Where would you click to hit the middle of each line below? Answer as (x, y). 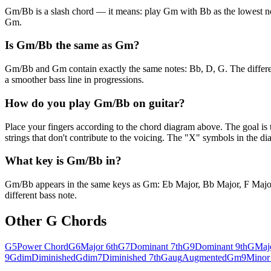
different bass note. (41, 195)
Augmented (204, 257)
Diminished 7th (132, 257)
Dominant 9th (221, 246)
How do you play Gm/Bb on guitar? (95, 103)
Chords (82, 220)
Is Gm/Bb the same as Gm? (72, 45)
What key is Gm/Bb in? (63, 161)
